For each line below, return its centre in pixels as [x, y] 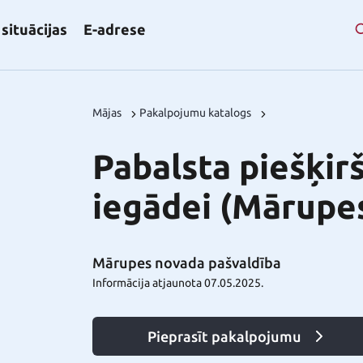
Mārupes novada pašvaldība [187, 263]
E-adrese [115, 29]
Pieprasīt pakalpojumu [224, 336]
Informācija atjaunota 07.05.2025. [178, 283]
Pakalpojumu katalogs [195, 113]
